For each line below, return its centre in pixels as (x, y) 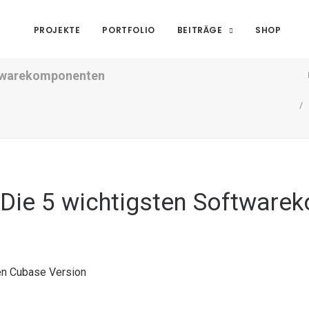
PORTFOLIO (129, 30)
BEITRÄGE (200, 30)
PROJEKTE (57, 30)
